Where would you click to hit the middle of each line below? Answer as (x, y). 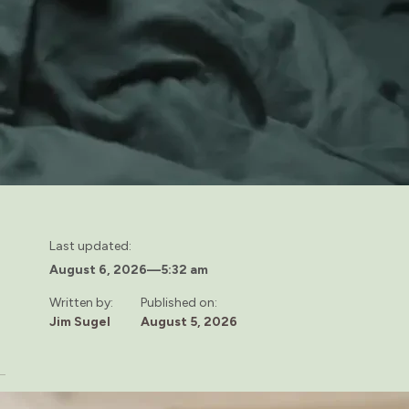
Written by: (81, 302)
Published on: (179, 302)
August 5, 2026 (189, 321)
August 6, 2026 (98, 269)
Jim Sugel (80, 321)
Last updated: (90, 246)
